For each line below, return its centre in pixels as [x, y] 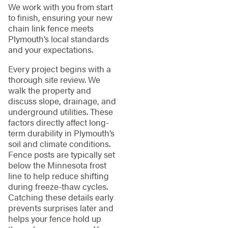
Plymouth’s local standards [58, 39]
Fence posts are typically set [61, 154]
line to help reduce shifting [58, 175]
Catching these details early [61, 197]
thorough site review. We [54, 79]
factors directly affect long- [58, 122]
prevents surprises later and [61, 207]
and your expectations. [50, 50]
